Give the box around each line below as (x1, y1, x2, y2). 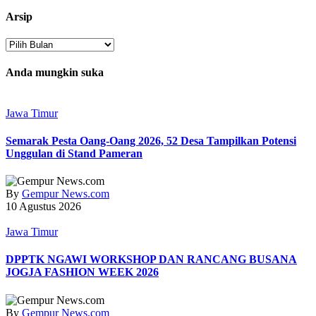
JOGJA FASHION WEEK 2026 (6, 266, 159, 279)
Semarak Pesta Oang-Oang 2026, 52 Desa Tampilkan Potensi (6, 134, 296, 147)
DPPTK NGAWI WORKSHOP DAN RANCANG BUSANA (6, 253, 297, 266)
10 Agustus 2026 (6, 200, 81, 213)
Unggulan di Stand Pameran (6, 147, 142, 159)
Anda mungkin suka (6, 66, 104, 79)
